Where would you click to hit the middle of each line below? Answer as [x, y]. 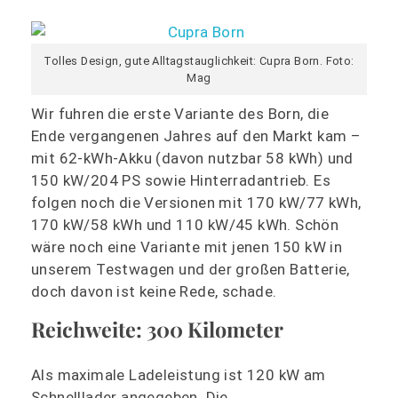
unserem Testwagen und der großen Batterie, [191, 269]
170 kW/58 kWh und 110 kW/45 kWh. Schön [185, 224]
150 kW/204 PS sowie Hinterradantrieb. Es [181, 180]
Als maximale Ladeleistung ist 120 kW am [179, 374]
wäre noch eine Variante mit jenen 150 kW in [187, 247]
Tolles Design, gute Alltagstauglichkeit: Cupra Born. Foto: [199, 61]
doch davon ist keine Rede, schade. [154, 291]
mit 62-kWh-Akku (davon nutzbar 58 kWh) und [192, 158]
